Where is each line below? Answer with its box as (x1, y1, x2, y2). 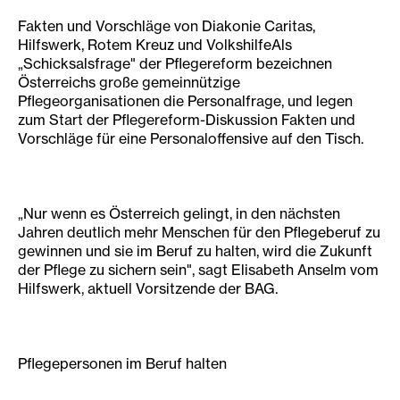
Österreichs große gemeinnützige (18, 73, 240, 91)
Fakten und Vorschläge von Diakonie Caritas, (18, 17, 315, 35)
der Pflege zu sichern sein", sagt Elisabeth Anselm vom (18, 261, 379, 279)
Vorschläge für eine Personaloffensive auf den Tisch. (18, 129, 363, 147)
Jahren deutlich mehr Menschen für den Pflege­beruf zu (18, 223, 380, 241)
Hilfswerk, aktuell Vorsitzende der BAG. (18, 279, 278, 297)
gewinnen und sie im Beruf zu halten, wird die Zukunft (18, 242, 372, 260)
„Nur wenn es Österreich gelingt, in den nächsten (18, 204, 340, 222)
